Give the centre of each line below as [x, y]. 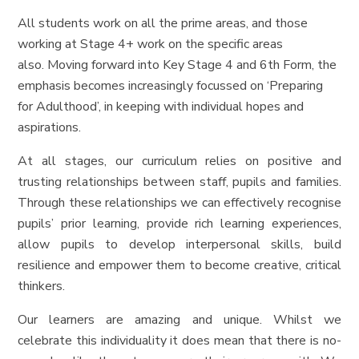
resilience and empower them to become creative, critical [179, 266]
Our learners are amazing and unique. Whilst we [179, 320]
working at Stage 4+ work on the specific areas [151, 44]
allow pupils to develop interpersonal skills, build [179, 245]
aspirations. [50, 128]
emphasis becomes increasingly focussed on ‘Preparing [171, 86]
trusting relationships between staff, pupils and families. [179, 182]
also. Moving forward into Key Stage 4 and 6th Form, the [177, 65]
